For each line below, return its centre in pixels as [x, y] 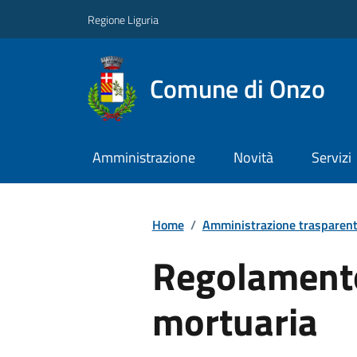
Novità [253, 158]
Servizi [331, 158]
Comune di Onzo [237, 88]
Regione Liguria [123, 19]
